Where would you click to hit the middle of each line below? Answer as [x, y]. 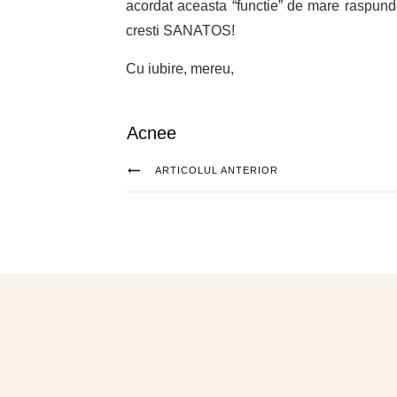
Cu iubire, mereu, [180, 69]
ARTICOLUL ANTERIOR [217, 171]
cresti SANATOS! [180, 31]
